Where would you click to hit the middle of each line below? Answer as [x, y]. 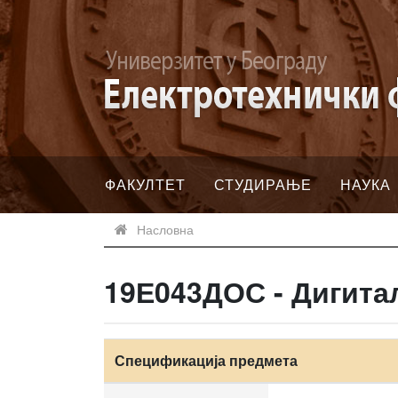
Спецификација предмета [206, 360]
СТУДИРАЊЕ [263, 184]
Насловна [165, 229]
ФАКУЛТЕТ [145, 184]
